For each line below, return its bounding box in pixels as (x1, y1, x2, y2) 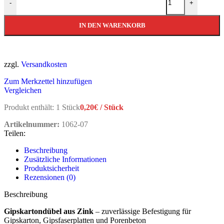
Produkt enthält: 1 (4, 102, 62, 111)
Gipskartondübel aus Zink (4, 206, 93, 215)
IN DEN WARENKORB (78, 21, 145, 29)
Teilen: (4, 128, 25, 137)
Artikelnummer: (4, 119, 61, 128)
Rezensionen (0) (24, 172, 75, 181)
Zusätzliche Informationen (24, 154, 106, 163)
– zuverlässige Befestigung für (93, 206, 191, 215)
